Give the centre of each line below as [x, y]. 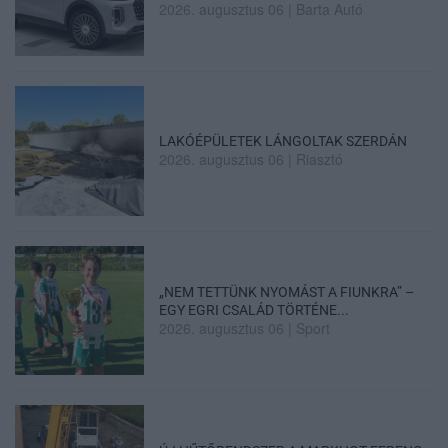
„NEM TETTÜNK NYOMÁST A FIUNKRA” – [287, 291]
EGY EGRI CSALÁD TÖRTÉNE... [254, 309]
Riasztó [320, 159]
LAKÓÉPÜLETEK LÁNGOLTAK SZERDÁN [283, 141]
